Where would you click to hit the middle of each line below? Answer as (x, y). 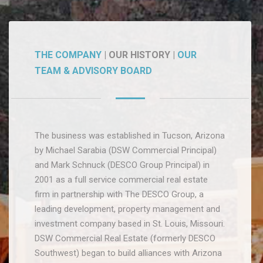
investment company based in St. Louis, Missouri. (130, 224)
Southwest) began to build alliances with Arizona (129, 253)
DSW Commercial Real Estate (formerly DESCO (125, 239)
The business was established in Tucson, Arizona (130, 136)
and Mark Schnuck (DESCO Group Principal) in (122, 165)
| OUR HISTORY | (140, 55)
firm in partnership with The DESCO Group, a (119, 195)
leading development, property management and (128, 209)
